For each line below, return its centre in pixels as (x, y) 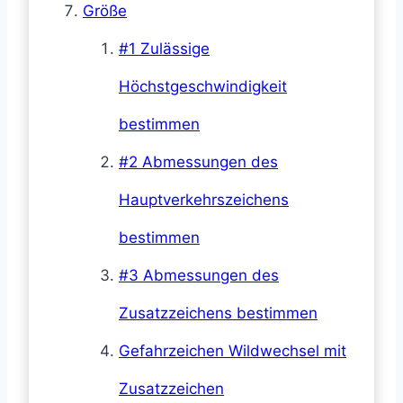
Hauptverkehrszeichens (204, 200)
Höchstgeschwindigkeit (203, 87)
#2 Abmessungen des (198, 162)
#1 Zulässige (164, 49)
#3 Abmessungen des (199, 276)
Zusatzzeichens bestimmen (218, 313)
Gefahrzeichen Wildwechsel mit (233, 351)
